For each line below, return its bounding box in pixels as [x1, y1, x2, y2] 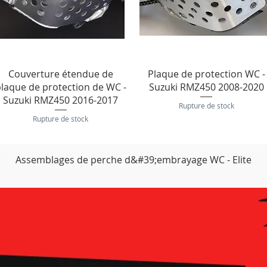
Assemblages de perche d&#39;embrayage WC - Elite [15, 153, 252, 167]
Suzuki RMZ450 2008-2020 [148, 80, 264, 94]
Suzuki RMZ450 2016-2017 [3, 93, 119, 107]
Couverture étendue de [8, 67, 113, 80]
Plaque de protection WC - [147, 67, 265, 80]
